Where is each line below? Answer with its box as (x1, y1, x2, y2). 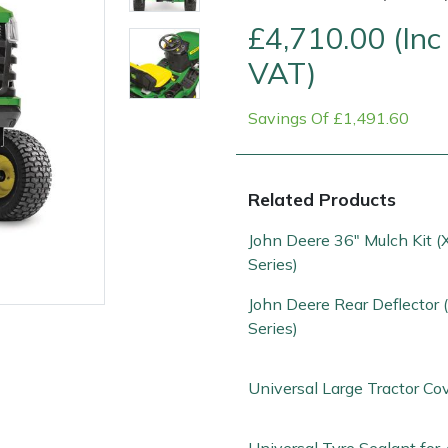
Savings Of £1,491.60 (248, 107, 409, 128)
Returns (219, 230, 270, 249)
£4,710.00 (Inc (248, 18, 441, 56)
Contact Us (72, 230, 146, 249)
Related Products (248, 187, 396, 210)
